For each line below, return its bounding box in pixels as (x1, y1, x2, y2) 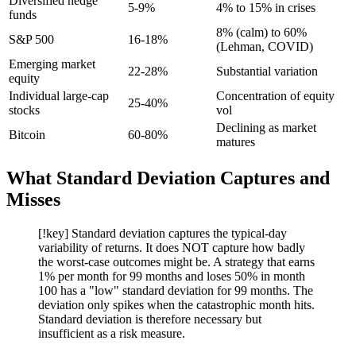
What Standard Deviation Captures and (6, 168, 330, 189)
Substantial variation (216, 64, 318, 79)
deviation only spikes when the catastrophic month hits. (38, 298, 315, 312)
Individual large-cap (9, 89, 109, 103)
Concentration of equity (216, 89, 335, 103)
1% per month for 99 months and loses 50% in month (38, 269, 305, 284)
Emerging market (9, 57, 95, 72)
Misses (6, 189, 60, 211)
